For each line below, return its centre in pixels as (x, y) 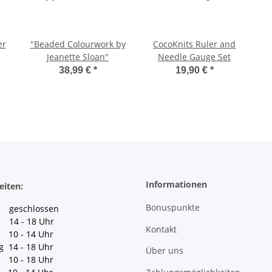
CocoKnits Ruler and (194, 44)
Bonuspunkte (173, 208)
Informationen (176, 185)
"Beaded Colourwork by (78, 44)
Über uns (165, 251)
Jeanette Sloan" (78, 57)
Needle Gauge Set (194, 57)
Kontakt (161, 229)
